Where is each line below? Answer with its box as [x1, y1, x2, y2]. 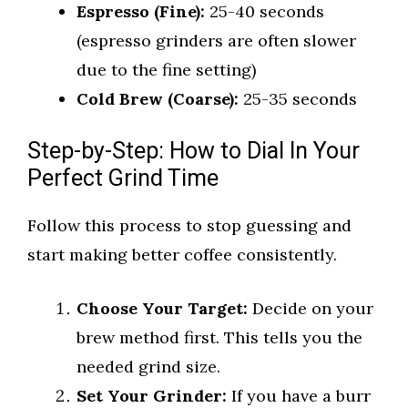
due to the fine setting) [76, 59, 256, 81]
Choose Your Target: [76, 298, 248, 320]
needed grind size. [76, 356, 220, 378]
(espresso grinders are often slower [76, 30, 356, 52]
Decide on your [248, 298, 373, 320]
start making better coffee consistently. [27, 244, 337, 266]
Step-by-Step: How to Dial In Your [27, 135, 360, 169]
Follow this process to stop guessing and [27, 215, 352, 237]
